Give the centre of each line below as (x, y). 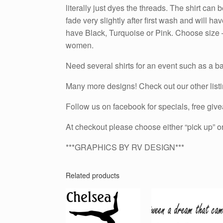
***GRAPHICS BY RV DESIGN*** (125, 147)
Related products (93, 175)
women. (80, 45)
